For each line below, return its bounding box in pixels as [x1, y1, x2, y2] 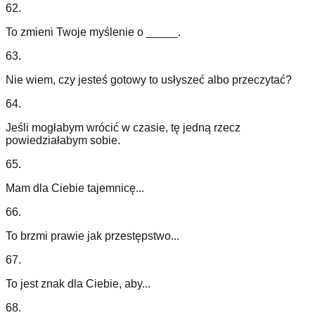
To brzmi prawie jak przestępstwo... [6, 230, 179, 243]
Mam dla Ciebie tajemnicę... [6, 182, 144, 195]
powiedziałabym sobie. [6, 134, 120, 147]
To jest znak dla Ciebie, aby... [6, 278, 150, 290]
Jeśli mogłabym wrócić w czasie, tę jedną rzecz [6, 122, 240, 134]
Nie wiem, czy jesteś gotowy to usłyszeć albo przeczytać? [6, 74, 292, 86]
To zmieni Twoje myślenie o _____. [6, 26, 181, 39]
